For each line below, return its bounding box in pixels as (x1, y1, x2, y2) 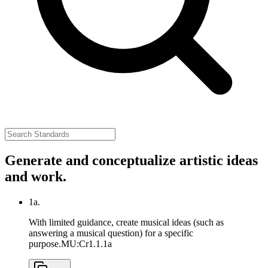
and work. (5, 168, 66, 184)
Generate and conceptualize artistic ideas (5, 152, 258, 168)
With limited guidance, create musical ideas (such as (29, 217, 224, 227)
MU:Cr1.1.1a (61, 238, 112, 249)
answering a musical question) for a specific (29, 227, 193, 238)
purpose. (29, 238, 61, 249)
